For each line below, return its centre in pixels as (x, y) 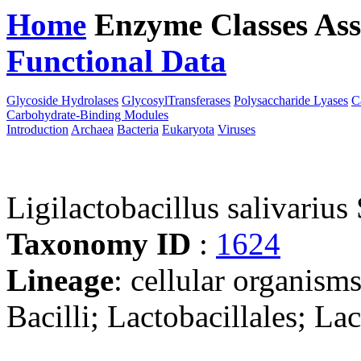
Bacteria (138, 129)
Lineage (60, 280)
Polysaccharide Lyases (291, 100)
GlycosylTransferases (176, 100)
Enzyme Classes (204, 25)
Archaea (92, 129)
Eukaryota (188, 129)
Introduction (37, 129)
